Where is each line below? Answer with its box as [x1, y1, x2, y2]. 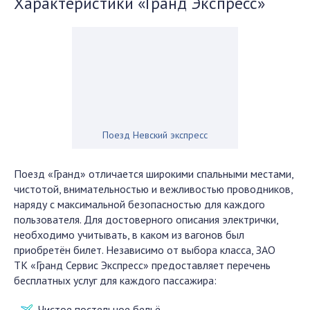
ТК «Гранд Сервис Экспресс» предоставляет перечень [14, 258, 271, 272]
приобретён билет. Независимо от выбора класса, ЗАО [14, 243, 275, 257]
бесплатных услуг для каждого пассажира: [14, 273, 217, 287]
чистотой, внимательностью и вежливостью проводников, [14, 182, 293, 196]
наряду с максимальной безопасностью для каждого [14, 197, 265, 211]
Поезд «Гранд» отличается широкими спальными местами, [14, 167, 293, 181]
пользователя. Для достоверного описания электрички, [14, 212, 278, 226]
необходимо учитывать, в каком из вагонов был [14, 228, 244, 241]
